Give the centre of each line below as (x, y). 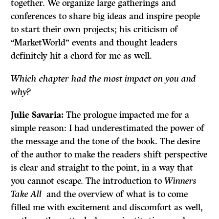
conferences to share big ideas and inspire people (106, 16)
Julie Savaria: (39, 115)
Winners (181, 181)
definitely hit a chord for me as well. (82, 56)
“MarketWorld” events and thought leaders (94, 43)
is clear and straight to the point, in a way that (102, 168)
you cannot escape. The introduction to (88, 181)
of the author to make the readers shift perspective (109, 155)
